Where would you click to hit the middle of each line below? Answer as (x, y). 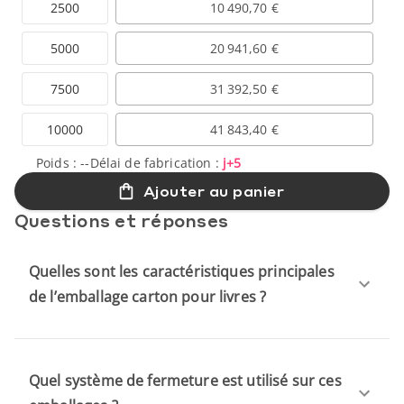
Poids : (59, 162)
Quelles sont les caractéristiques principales (182, 271)
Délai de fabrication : (156, 162)
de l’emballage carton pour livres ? (148, 296)
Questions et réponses (122, 220)
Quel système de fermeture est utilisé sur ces (185, 380)
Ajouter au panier (214, 190)
